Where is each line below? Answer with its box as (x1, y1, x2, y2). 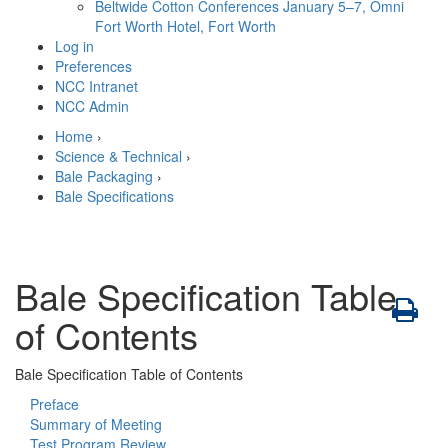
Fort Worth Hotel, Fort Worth (95, 16, 276, 36)
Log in (55, 36, 94, 56)
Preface (30, 394, 79, 414)
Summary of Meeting (30, 414, 162, 434)
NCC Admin (55, 96, 129, 116)
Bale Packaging (55, 166, 153, 186)
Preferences (55, 56, 132, 76)
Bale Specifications (55, 186, 174, 206)
